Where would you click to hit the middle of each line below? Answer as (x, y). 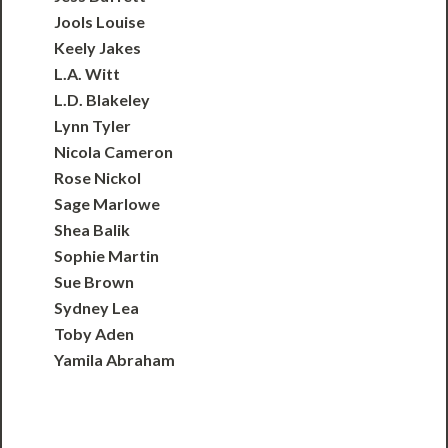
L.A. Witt (87, 74)
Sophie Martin (107, 256)
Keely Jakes (98, 48)
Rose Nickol (98, 178)
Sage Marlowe (107, 204)
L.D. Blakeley (102, 100)
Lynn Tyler (93, 126)
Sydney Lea (97, 308)
